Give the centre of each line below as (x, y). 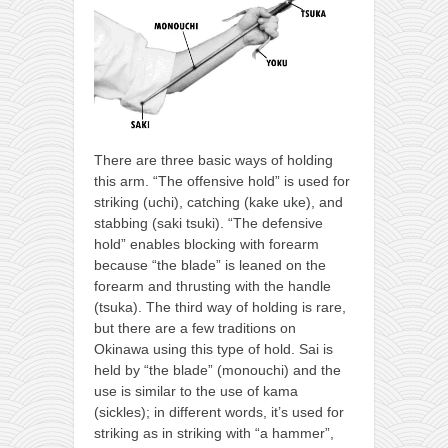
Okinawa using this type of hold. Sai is (213, 348)
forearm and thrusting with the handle (212, 285)
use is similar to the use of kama (196, 390)
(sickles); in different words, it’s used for (219, 411)
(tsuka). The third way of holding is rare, (220, 306)
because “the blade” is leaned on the (210, 264)
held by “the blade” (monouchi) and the (217, 369)
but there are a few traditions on (195, 327)
